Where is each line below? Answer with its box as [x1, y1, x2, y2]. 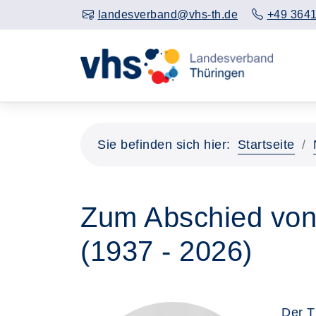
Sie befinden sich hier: [97, 138, 231, 152]
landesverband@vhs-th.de [97, 8, 238, 20]
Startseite [237, 138, 295, 152]
